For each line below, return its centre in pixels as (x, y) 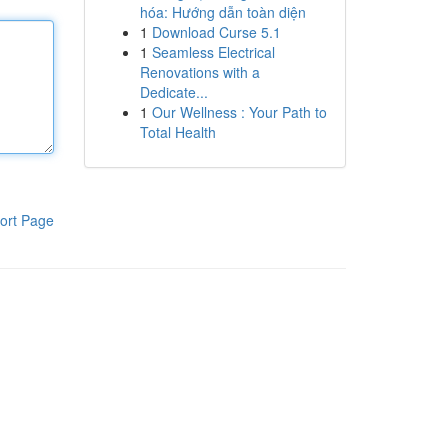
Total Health (177, 132)
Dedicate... (173, 92)
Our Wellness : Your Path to (239, 112)
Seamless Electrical (213, 52)
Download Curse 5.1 (216, 32)
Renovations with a (199, 72)
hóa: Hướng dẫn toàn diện (222, 12)
